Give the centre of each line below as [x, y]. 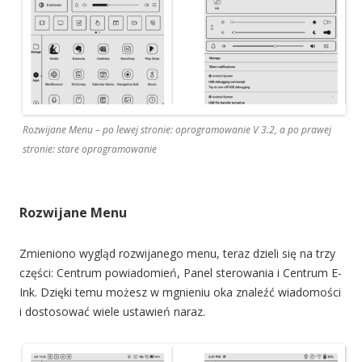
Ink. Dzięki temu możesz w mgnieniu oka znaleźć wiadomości [180, 293]
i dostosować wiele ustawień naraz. [112, 312]
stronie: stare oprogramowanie [90, 149]
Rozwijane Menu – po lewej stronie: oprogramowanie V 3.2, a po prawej [177, 130]
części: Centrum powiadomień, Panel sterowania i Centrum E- [181, 273]
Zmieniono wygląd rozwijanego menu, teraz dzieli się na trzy [177, 254]
